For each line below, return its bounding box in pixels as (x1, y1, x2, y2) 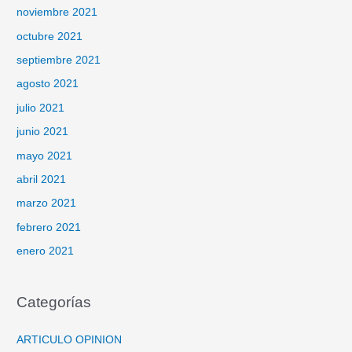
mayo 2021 (16, 149, 73, 162)
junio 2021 (16, 126, 69, 138)
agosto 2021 (16, 78, 79, 90)
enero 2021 (16, 245, 75, 258)
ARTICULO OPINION (16, 333, 123, 346)
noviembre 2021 (16, 6, 98, 19)
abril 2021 (16, 173, 67, 185)
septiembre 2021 (16, 53, 101, 66)
